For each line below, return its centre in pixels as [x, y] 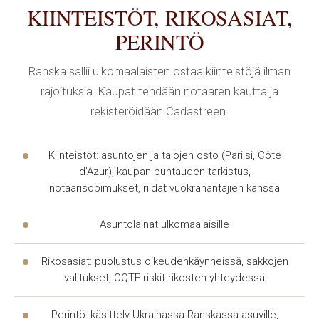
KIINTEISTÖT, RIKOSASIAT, [159, 17]
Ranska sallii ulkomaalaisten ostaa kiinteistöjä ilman [159, 72]
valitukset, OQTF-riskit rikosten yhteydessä [164, 278]
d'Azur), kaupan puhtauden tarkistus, [164, 172]
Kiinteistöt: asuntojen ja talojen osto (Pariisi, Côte [164, 155]
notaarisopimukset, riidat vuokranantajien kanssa [164, 188]
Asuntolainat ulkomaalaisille [164, 224]
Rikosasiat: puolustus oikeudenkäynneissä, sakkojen [164, 261]
